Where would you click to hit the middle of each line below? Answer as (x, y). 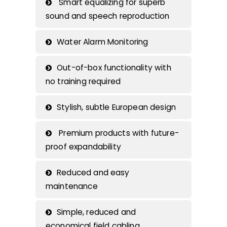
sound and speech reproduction (108, 16)
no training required (83, 82)
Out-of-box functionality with (114, 68)
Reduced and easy (93, 173)
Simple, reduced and (97, 212)
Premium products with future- (118, 133)
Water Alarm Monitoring (103, 42)
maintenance (72, 186)
